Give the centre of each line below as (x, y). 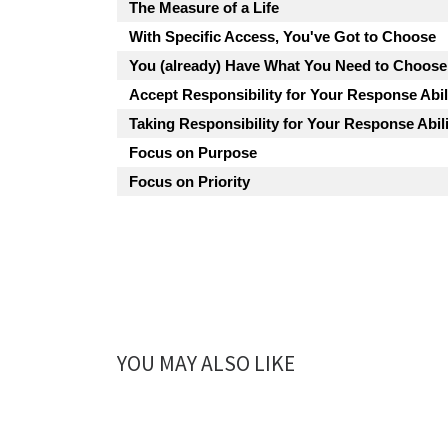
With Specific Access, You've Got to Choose (282, 36)
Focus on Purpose (193, 152)
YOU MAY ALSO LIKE (206, 363)
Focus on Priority (189, 181)
